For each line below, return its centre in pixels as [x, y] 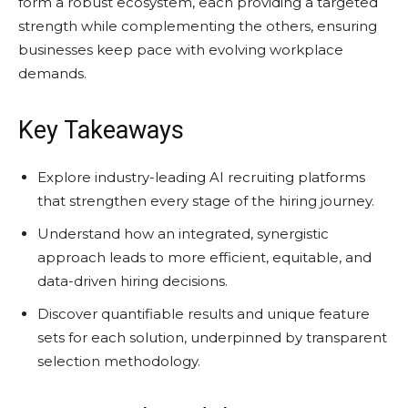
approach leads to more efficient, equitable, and [204, 257]
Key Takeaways [101, 130]
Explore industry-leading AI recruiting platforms [201, 177]
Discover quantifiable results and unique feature [204, 313]
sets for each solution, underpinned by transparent [212, 337]
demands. [52, 73]
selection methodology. [119, 361]
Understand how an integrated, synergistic [183, 233]
